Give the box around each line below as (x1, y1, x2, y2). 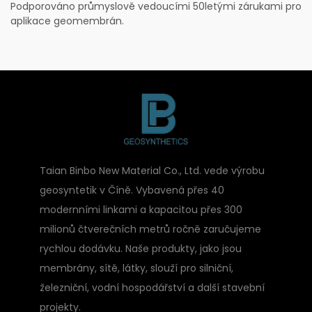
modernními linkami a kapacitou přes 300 (39, 203, 242, 217)
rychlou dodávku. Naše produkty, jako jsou (39, 242, 242, 256)
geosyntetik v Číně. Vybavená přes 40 (39, 183, 224, 198)
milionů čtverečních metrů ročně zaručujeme (39, 222, 261, 237)
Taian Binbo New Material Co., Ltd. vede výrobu (39, 164, 265, 178)
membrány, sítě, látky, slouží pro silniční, (39, 261, 233, 276)
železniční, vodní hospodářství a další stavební (39, 281, 265, 295)
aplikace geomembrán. (10, 14, 124, 29)
